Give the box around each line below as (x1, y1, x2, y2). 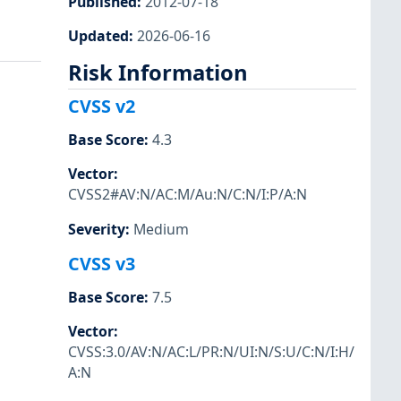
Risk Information (68, 57, 248, 87)
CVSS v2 (68, 94, 135, 119)
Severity (68, 218, 125, 239)
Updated (68, 25, 129, 46)
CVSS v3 (68, 251, 135, 276)
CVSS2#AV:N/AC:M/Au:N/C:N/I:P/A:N (68, 184, 307, 205)
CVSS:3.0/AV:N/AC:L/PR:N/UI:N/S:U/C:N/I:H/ (68, 341, 354, 362)
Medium (133, 218, 189, 239)
